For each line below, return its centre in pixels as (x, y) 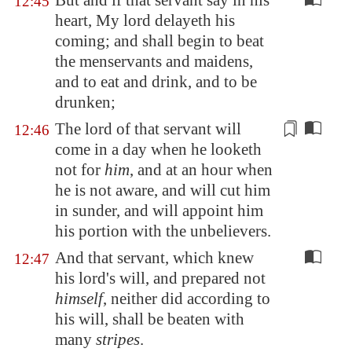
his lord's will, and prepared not (160, 278)
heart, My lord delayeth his (145, 20)
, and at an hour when (201, 170)
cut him (245, 190)
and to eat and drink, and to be (156, 82)
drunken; (85, 102)
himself (79, 299)
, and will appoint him (190, 211)
